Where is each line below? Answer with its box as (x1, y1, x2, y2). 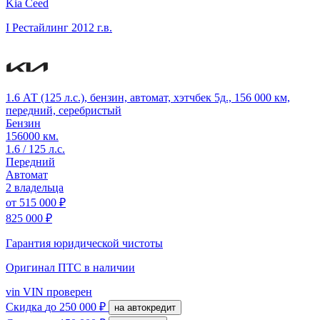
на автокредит (127, 301, 176, 313)
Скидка (6, 300, 45, 313)
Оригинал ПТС (6, 261, 84, 274)
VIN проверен (20, 285, 92, 298)
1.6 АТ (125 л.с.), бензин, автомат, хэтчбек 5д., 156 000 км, (6, 91, 290, 104)
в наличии (84, 261, 135, 274)
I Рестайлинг (6, 21, 69, 34)
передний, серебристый (6, 104, 121, 116)
